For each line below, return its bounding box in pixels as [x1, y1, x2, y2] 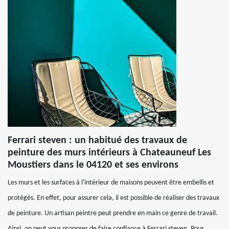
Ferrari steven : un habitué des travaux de [8, 135, 187, 146]
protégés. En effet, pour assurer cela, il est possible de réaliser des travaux [8, 194, 219, 202]
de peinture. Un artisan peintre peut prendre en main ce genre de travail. [8, 210, 218, 217]
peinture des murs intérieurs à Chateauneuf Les [8, 148, 211, 158]
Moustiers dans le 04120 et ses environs [8, 160, 178, 170]
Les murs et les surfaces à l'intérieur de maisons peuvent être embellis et [8, 179, 214, 187]
